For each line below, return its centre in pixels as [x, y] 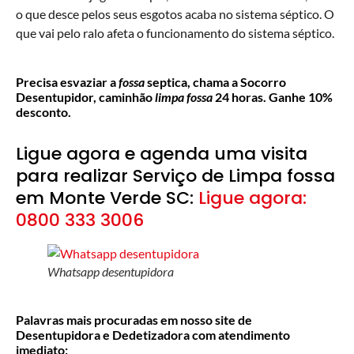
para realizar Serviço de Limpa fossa [175, 176]
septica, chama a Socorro [215, 82]
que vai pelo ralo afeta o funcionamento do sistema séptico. [175, 33]
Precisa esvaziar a [67, 82]
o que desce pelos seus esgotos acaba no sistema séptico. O [175, 14]
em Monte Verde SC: [107, 198]
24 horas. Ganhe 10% [273, 97]
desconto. [45, 112]
